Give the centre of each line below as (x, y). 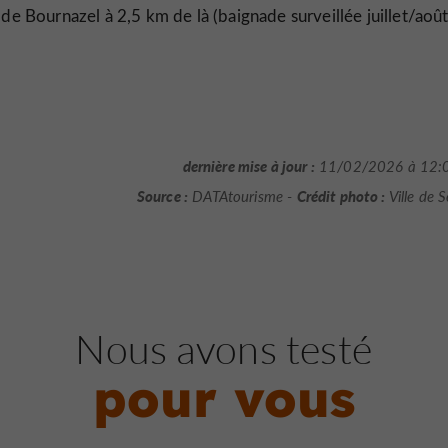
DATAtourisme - (242, 195)
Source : (162, 195)
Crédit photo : (341, 195)
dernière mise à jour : (248, 166)
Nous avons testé (224, 348)
